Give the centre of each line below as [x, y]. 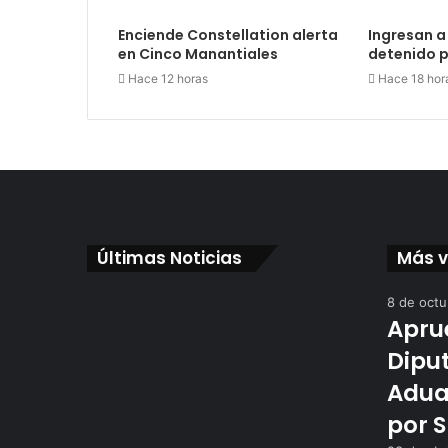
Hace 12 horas [168, 79]
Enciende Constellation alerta [228, 35]
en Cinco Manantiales [198, 54]
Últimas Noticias [169, 258]
